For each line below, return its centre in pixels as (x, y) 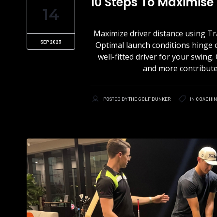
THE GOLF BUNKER (149, 99)
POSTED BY (116, 99)
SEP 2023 (51, 42)
